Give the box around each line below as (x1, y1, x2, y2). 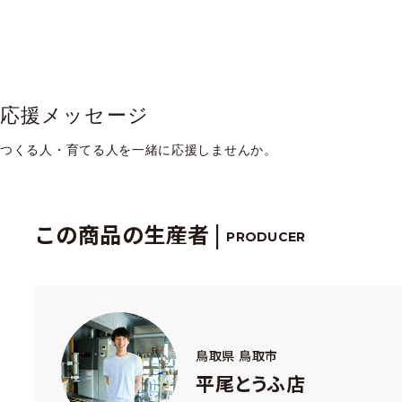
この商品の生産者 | (34, 218, 227, 250)
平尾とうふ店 (196, 369, 306, 397)
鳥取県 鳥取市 (196, 345, 278, 364)
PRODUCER (226, 229, 306, 246)
